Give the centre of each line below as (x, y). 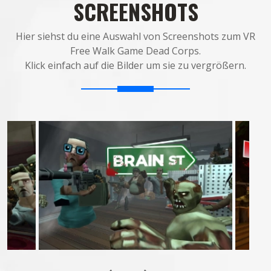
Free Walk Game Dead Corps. (135, 51)
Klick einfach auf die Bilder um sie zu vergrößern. (135, 65)
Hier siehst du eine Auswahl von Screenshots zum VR (135, 36)
